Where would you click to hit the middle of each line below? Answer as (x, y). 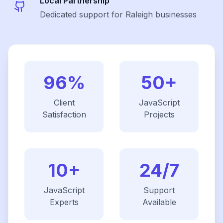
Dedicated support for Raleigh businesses (118, 14)
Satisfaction (64, 114)
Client (64, 103)
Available (159, 202)
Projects (159, 114)
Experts (64, 202)
